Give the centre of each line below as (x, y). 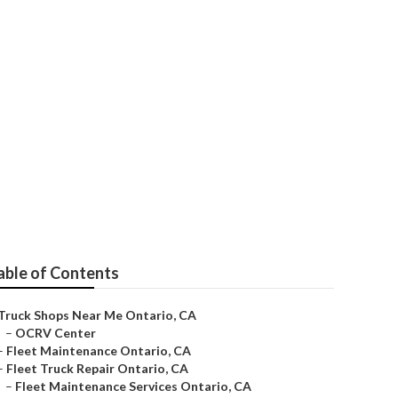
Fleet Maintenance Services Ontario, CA (133, 386)
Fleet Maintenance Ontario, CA (99, 350)
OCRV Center (56, 333)
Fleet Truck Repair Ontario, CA (97, 368)
